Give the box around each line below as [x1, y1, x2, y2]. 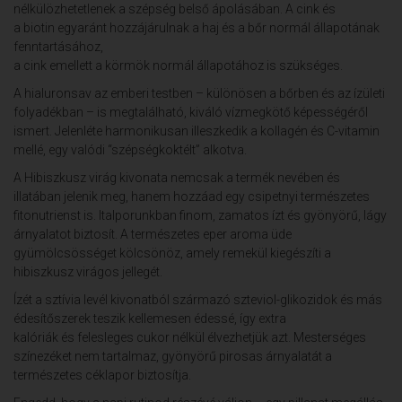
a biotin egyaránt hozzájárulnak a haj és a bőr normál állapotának [13, 20, 380, 35]
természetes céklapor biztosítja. [13, 367, 194, 382]
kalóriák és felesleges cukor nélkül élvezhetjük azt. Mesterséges [13, 329, 366, 345]
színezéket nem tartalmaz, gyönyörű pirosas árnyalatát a [13, 348, 332, 363]
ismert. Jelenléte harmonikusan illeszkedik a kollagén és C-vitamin [13, 123, 380, 138]
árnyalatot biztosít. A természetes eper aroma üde [13, 226, 292, 241]
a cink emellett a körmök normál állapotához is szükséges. [13, 57, 348, 73]
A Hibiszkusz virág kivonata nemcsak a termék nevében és [13, 170, 340, 185]
